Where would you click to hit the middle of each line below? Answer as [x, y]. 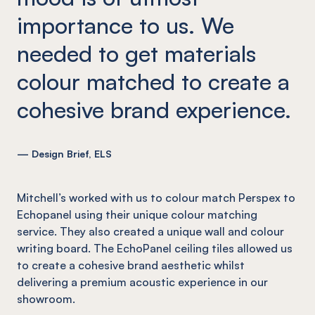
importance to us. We [126, 25]
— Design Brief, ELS [64, 153]
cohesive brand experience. [154, 109]
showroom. [46, 298]
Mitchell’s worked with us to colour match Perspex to [156, 197]
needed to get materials [136, 53]
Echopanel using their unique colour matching [137, 214]
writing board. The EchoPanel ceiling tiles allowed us [155, 248]
